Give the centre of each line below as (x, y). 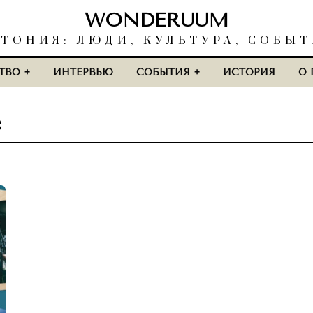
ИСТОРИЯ (249, 72)
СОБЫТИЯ (163, 72)
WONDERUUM (156, 20)
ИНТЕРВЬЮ (83, 72)
